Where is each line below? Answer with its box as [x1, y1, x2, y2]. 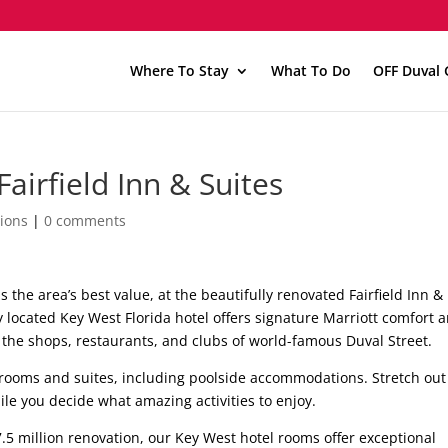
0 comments [44, 211, 127, 230]
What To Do [270, 61, 351, 80]
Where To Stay [129, 61, 229, 80]
